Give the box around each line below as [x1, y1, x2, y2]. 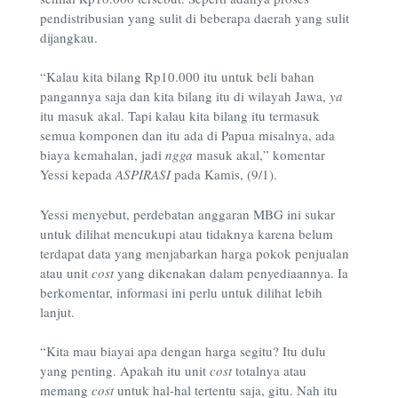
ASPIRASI [115, 165, 171, 184]
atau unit [40, 263, 88, 282]
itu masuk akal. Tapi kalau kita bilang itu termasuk [40, 107, 320, 125]
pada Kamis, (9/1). [171, 165, 277, 184]
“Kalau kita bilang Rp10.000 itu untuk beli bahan [40, 68, 314, 86]
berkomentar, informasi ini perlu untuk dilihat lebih [40, 283, 322, 301]
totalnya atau [232, 362, 306, 380]
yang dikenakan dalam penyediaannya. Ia [117, 263, 348, 282]
